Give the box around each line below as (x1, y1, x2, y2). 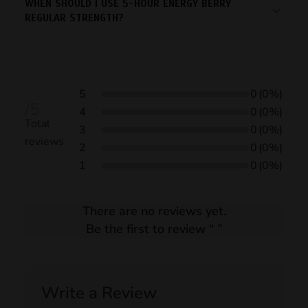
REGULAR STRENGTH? (25, 11, 124, 24)
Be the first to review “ (86, 220, 214, 237)
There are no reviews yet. (82, 202, 226, 219)
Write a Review (41, 281, 157, 304)
